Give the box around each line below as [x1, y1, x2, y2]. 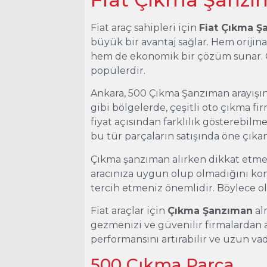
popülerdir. [91, 64, 146, 76]
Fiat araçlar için [91, 204, 168, 216]
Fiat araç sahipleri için [91, 21, 200, 33]
